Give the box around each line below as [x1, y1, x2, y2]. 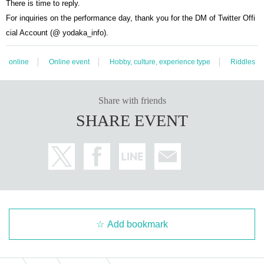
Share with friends [98, 95, 166, 105]
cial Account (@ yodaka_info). [6, 28, 108, 37]
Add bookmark [107, 219, 168, 229]
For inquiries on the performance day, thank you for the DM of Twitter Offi [6, 13, 255, 22]
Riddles [230, 57, 255, 66]
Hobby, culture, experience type [110, 57, 210, 66]
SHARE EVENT [76, 111, 188, 130]
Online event [49, 57, 90, 66]
